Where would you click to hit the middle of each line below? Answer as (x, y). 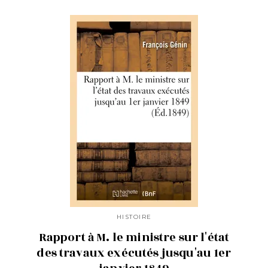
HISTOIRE (134, 217)
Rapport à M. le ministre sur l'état (134, 237)
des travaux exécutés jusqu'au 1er (134, 253)
